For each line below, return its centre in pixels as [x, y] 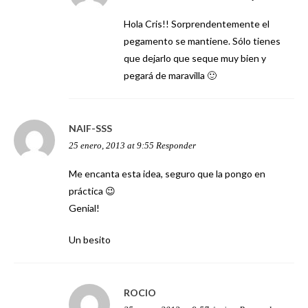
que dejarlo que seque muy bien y [195, 58]
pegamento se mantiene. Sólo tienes [202, 41]
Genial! [84, 208]
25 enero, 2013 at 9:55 [111, 146]
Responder [176, 146]
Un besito [90, 240]
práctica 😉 [92, 191]
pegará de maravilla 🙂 [170, 76]
